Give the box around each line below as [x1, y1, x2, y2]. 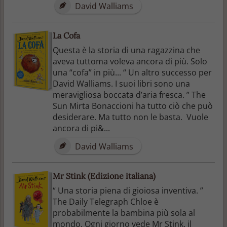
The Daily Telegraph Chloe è [53, 196, 159, 207]
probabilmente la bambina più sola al [53, 207, 195, 218]
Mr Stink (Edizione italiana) [53, 170, 156, 181]
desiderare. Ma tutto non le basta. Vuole [53, 111, 208, 123]
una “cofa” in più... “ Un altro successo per [53, 66, 212, 78]
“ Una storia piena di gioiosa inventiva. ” [53, 184, 203, 196]
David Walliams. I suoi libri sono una [53, 78, 190, 89]
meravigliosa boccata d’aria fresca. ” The [53, 89, 206, 100]
